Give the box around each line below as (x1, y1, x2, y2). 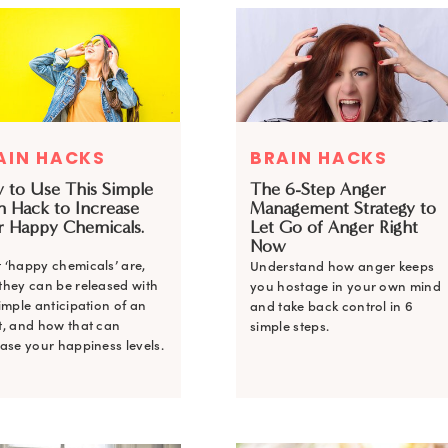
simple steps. (250, 318, 330, 335)
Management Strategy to (250, 197, 436, 219)
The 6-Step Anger (250, 178, 386, 200)
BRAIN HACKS (250, 146, 388, 170)
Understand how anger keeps (250, 258, 435, 275)
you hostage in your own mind (250, 278, 442, 295)
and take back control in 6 (250, 298, 414, 315)
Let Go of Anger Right (250, 216, 418, 238)
